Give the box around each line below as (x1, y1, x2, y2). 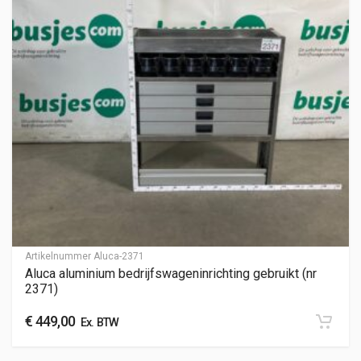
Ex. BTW (75, 316, 119, 330)
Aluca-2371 (93, 251, 144, 263)
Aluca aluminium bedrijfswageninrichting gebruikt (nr (25, 266, 317, 282)
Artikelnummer (25, 251, 93, 263)
